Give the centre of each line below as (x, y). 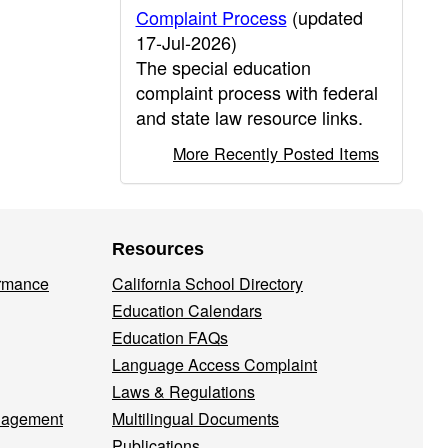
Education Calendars (187, 310)
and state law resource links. (249, 117)
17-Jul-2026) (186, 42)
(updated (324, 17)
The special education (223, 67)
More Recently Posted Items (276, 153)
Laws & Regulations (183, 391)
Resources (158, 249)
